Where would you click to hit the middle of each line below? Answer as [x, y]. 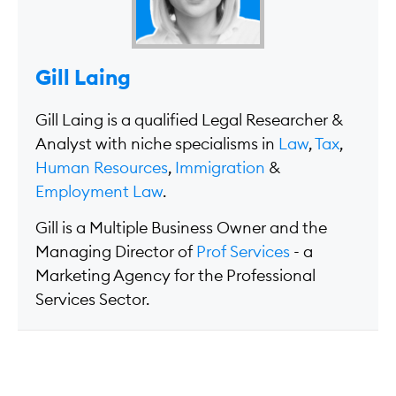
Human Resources [102, 168]
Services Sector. [92, 300]
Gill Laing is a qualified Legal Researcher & [189, 120]
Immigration [220, 168]
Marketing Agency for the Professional [175, 276]
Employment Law [99, 191]
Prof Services [243, 252]
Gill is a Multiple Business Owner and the [181, 228]
